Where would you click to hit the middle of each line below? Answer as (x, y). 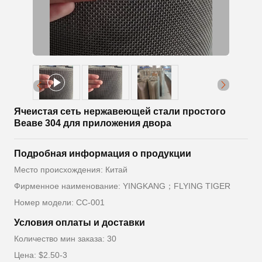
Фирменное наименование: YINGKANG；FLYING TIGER (122, 186)
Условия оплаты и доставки (80, 223)
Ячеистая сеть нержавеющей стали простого (120, 112)
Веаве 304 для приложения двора (93, 123)
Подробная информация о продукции (103, 154)
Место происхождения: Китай (71, 170)
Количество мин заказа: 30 (65, 239)
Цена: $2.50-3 (41, 255)
